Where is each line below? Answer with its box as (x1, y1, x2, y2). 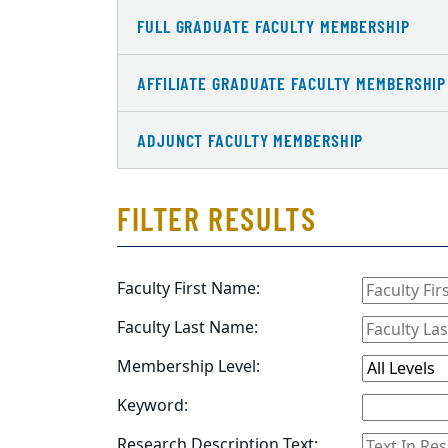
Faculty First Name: (117, 277, 260, 301)
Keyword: (117, 394, 188, 418)
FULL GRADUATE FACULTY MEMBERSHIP (137, 15, 410, 37)
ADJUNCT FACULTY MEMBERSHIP (137, 129, 364, 151)
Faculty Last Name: (117, 316, 258, 340)
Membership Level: (117, 355, 260, 379)
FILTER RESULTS (117, 199, 317, 237)
